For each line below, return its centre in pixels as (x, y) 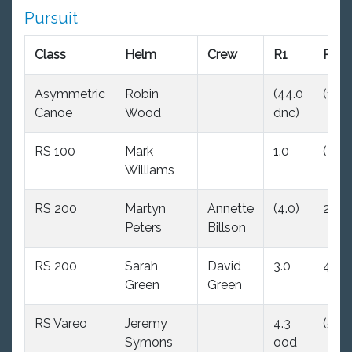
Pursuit (51, 18)
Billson (227, 227)
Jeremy (146, 323)
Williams (150, 170)
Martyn (145, 208)
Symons (149, 342)
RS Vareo (61, 323)
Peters (143, 227)
